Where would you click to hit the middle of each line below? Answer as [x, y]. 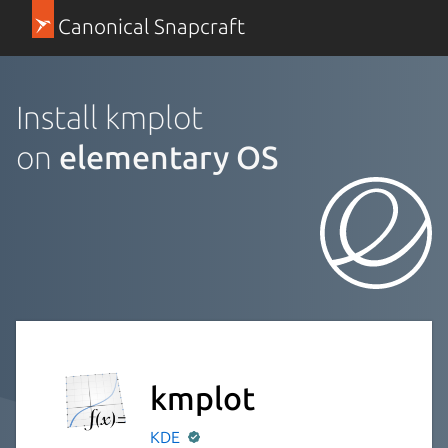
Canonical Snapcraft [151, 26]
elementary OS [169, 156]
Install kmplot [109, 116]
